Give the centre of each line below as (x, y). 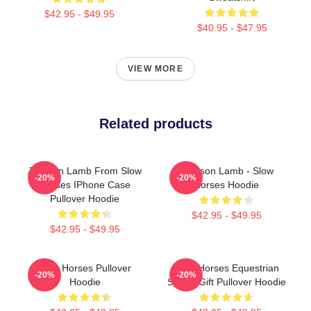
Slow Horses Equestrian (226, 268)
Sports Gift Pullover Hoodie (226, 281)
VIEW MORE (155, 68)
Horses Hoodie (226, 184)
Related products (155, 123)
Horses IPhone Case (85, 184)
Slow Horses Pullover (85, 268)
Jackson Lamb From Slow (85, 170)
